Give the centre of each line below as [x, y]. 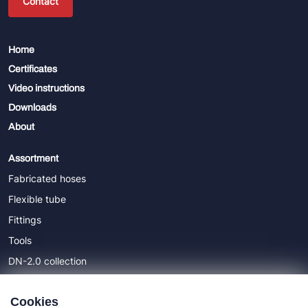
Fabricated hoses [47, 178]
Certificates [33, 69]
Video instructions [46, 88]
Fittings [25, 219]
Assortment [33, 158]
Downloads [32, 107]
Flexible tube [37, 199]
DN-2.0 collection [47, 261]
